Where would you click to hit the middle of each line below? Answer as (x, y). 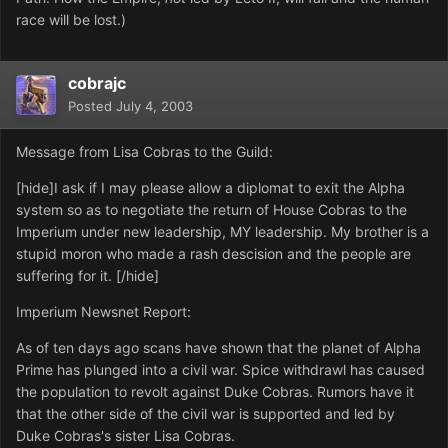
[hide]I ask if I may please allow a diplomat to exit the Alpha (210, 188)
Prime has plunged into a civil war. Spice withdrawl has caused (220, 370)
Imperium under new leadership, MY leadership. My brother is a (222, 232)
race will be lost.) (71, 20)
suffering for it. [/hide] (87, 276)
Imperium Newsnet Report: (103, 312)
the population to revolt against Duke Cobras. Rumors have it (215, 392)
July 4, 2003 (154, 106)
